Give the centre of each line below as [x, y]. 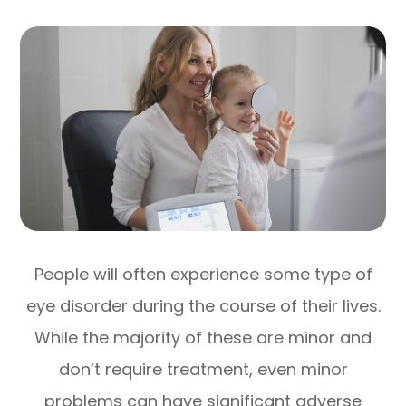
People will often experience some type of [203, 275]
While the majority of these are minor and [203, 338]
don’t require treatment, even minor [203, 370]
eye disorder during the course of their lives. [203, 306]
